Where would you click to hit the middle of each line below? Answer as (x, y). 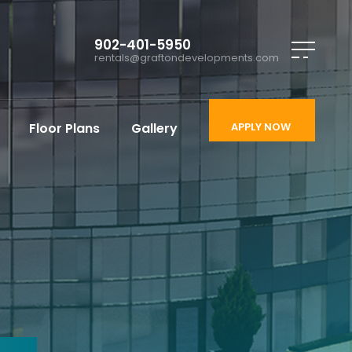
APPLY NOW (261, 127)
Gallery (154, 128)
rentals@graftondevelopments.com (187, 58)
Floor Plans (64, 128)
